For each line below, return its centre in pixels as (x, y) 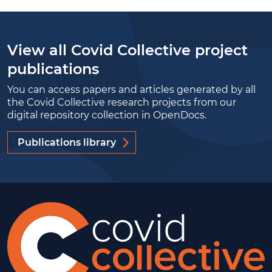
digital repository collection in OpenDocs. (107, 115)
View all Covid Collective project (127, 50)
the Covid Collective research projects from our (122, 102)
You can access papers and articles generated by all (131, 90)
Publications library (67, 142)
